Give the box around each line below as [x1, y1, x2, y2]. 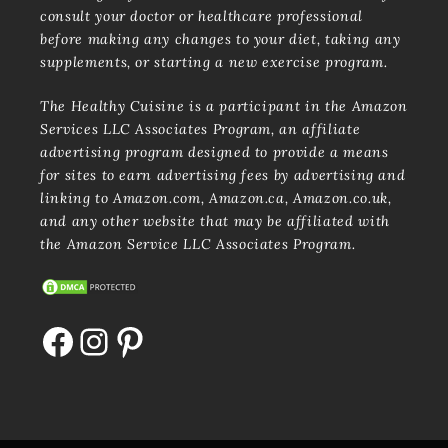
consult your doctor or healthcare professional [40, 7, 363, 26]
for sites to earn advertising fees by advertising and [40, 166, 406, 185]
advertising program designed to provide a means [40, 143, 389, 162]
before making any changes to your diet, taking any [40, 30, 401, 49]
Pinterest [111, 317, 272, 364]
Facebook [39, 317, 204, 364]
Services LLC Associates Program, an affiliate [40, 120, 361, 139]
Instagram [75, 317, 252, 364]
